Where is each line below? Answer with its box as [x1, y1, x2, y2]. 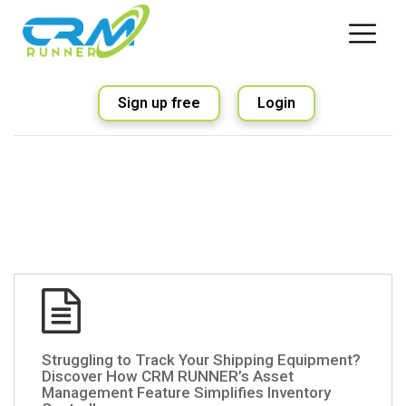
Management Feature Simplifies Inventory [42, 382, 331, 401]
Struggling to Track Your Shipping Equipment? [42, 350, 361, 369]
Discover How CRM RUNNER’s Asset [42, 366, 294, 385]
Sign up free [118, 93, 200, 111]
